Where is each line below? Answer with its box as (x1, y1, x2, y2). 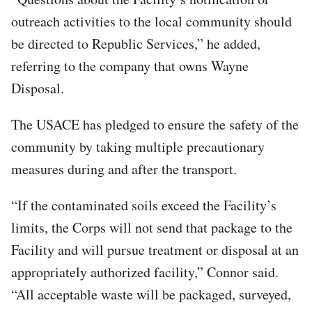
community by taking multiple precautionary (11, 136, 265, 156)
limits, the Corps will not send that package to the (11, 217, 292, 237)
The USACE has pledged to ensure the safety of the (11, 114, 299, 134)
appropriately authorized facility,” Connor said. (11, 262, 279, 281)
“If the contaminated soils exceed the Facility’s (11, 195, 276, 214)
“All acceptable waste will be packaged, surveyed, (11, 284, 291, 304)
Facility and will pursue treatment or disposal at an (11, 240, 299, 259)
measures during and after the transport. (11, 159, 237, 178)
